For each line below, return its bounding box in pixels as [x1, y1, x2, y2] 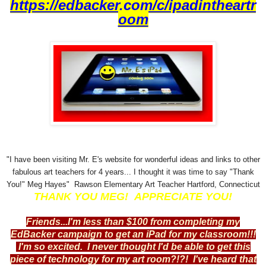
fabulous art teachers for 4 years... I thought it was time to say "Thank [12, 167, 254, 176]
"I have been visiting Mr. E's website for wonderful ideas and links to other [6, 154, 260, 164]
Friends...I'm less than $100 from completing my [26, 216, 240, 227]
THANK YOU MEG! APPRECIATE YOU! [34, 190, 232, 202]
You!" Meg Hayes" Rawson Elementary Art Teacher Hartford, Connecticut [6, 179, 260, 189]
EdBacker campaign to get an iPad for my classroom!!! [10, 229, 256, 239]
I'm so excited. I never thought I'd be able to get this [15, 241, 251, 252]
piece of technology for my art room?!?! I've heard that [9, 254, 256, 264]
